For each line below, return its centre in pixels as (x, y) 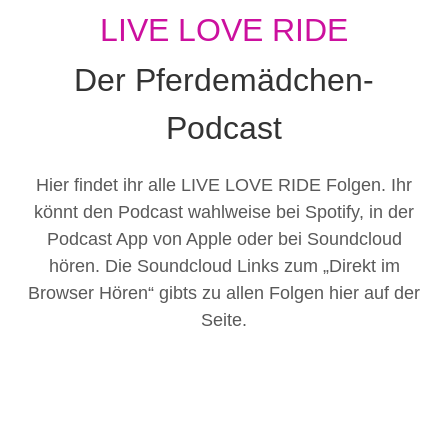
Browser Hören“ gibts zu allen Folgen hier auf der (224, 293)
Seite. (224, 320)
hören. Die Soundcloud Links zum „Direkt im (224, 266)
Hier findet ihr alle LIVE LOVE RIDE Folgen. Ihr (224, 185)
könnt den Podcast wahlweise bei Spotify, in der (224, 212)
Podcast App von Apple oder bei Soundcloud (224, 239)
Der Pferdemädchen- (224, 80)
